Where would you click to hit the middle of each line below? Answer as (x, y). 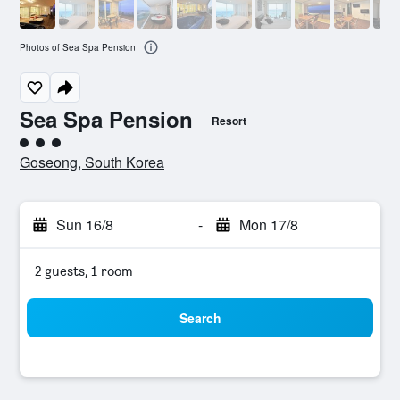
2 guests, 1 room (84, 271)
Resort (229, 121)
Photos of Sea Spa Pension (78, 48)
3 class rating (59, 149)
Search (200, 318)
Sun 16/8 (85, 225)
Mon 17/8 (268, 225)
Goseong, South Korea (92, 162)
